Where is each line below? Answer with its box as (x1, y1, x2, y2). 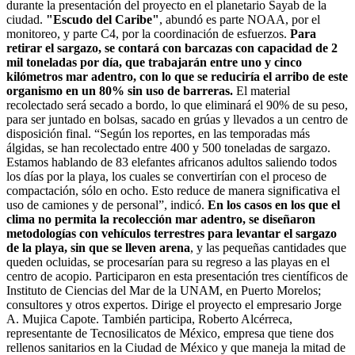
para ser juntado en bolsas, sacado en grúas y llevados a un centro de (6, 113, 348, 127)
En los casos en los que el (208, 198, 340, 212)
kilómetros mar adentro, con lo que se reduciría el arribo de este (6, 70, 348, 84)
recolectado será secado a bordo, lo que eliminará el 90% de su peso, (6, 98, 348, 113)
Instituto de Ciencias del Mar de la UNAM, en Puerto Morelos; (6, 284, 321, 298)
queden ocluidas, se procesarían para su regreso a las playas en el (6, 255, 330, 269)
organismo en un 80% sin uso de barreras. (6, 84, 233, 98)
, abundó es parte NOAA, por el (159, 13, 320, 27)
